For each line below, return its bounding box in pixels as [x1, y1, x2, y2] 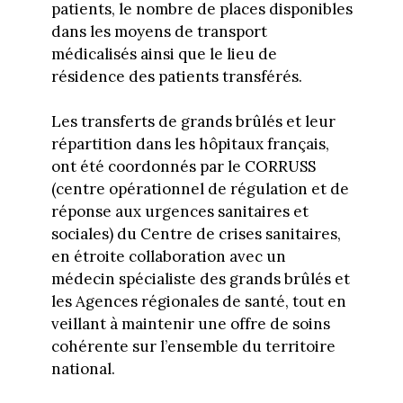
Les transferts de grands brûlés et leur [50, 112, 336, 132]
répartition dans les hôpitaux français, [50, 134, 329, 155]
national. [50, 359, 115, 380]
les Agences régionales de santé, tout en [50, 291, 346, 312]
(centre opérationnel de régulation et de [50, 179, 349, 200]
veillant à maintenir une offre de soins [50, 314, 330, 335]
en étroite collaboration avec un [50, 246, 286, 267]
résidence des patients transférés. [50, 66, 306, 86]
